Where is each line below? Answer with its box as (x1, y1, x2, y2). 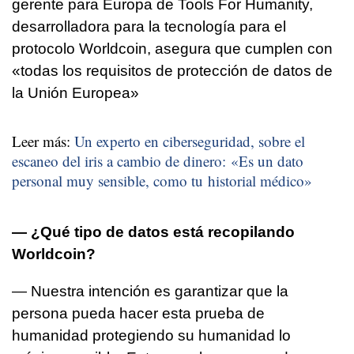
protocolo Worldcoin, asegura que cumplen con (12, 40, 333, 58)
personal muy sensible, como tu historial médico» (12, 171, 312, 191)
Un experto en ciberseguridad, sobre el (74, 131, 305, 152)
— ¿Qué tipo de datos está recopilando (12, 224, 295, 241)
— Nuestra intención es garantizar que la (12, 283, 288, 300)
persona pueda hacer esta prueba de (12, 305, 265, 322)
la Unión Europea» (12, 85, 139, 102)
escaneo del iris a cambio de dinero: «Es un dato (12, 151, 303, 171)
